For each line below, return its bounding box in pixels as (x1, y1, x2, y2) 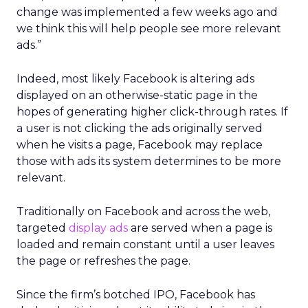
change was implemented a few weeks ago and (16, 5, 278, 19)
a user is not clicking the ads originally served (16, 122, 263, 135)
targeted (16, 221, 69, 234)
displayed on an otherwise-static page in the (16, 89, 258, 102)
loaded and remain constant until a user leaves (16, 238, 274, 251)
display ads (69, 221, 128, 234)
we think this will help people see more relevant (16, 22, 281, 35)
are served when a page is (128, 221, 272, 234)
